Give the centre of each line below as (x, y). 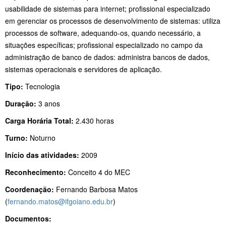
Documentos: (29, 219)
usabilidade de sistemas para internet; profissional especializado (108, 9)
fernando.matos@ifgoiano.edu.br (60, 202)
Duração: (21, 104)
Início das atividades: (43, 155)
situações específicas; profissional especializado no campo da (104, 45)
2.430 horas (95, 121)
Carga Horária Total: (40, 121)
